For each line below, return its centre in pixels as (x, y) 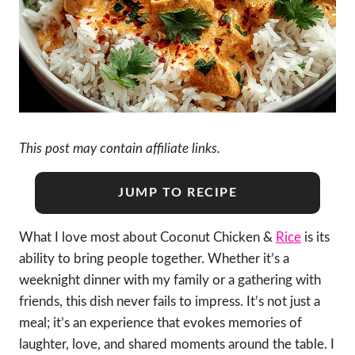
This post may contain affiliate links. (120, 148)
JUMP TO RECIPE (177, 192)
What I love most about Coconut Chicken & (147, 237)
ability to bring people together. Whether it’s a (154, 258)
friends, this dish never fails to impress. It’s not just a (170, 301)
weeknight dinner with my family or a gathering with (170, 280)
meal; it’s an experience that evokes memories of (160, 323)
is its (315, 237)
